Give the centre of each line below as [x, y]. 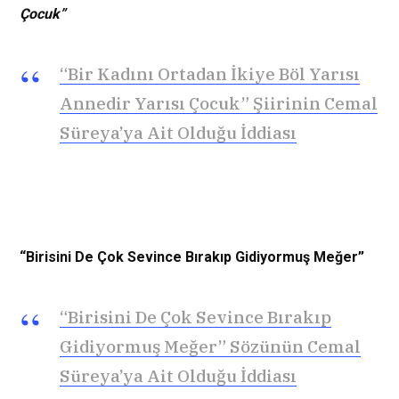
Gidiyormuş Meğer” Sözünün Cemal [210, 346]
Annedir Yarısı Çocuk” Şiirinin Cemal [219, 103]
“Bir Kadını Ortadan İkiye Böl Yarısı [210, 73]
